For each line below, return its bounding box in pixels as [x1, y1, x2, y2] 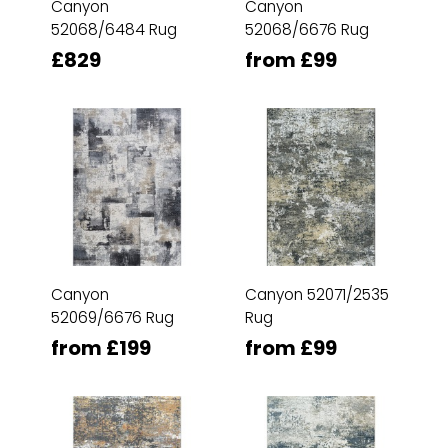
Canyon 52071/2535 [245, 284, 389, 305]
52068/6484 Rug [51, 19, 177, 40]
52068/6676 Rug [245, 19, 369, 40]
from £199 [51, 334, 151, 362]
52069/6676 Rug [51, 307, 174, 328]
